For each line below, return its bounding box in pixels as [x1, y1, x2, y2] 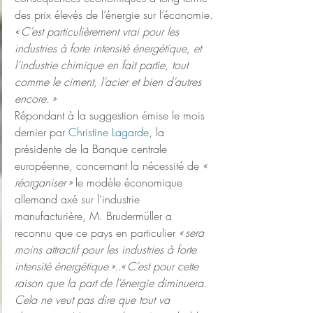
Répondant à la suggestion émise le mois [15, 108, 208, 124]
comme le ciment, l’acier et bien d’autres [15, 74, 205, 90]
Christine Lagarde [68, 124, 149, 140]
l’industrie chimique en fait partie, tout [15, 57, 191, 73]
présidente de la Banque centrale [15, 141, 170, 157]
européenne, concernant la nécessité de [15, 158, 203, 174]
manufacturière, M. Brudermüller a [15, 208, 175, 224]
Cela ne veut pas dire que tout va [15, 292, 173, 308]
